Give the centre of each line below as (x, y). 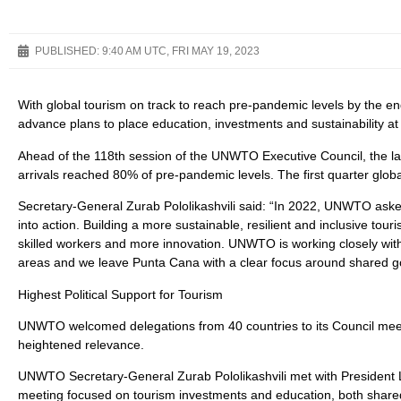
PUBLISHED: (67, 51)
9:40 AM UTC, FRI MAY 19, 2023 (181, 51)
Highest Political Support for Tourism (120, 294)
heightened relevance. (81, 344)
